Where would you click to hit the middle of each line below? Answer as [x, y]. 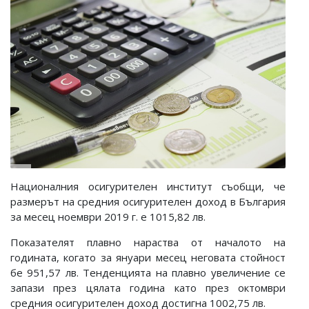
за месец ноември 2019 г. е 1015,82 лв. [108, 217]
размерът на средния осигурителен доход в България [148, 202]
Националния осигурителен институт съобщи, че [148, 187]
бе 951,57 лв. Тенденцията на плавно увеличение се [148, 273]
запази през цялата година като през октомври [148, 288]
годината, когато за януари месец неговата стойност [148, 258]
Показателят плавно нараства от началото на [148, 242]
